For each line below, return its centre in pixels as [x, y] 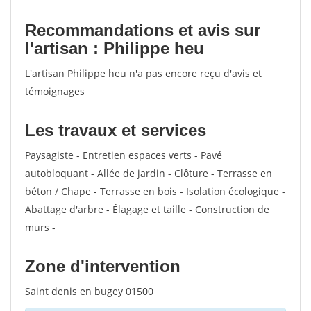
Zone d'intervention [103, 266]
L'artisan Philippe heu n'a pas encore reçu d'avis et [143, 73]
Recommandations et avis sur [143, 30]
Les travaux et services [116, 130]
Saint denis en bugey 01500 [89, 291]
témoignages [55, 91]
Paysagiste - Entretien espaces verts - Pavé [124, 155]
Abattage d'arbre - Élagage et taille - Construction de [147, 209]
